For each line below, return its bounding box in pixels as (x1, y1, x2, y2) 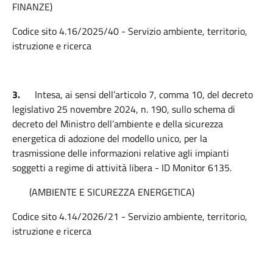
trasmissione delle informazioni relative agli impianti (12, 146, 229, 160)
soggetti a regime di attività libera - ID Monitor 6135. (12, 160, 232, 175)
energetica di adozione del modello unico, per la (12, 131, 207, 146)
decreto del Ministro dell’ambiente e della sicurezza (12, 116, 223, 131)
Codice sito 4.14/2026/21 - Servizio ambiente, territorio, (12, 209, 247, 224)
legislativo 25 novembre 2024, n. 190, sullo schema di (12, 102, 235, 116)
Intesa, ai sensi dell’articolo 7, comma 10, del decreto (35, 87, 253, 102)
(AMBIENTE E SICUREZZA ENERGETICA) (12, 185, 194, 199)
